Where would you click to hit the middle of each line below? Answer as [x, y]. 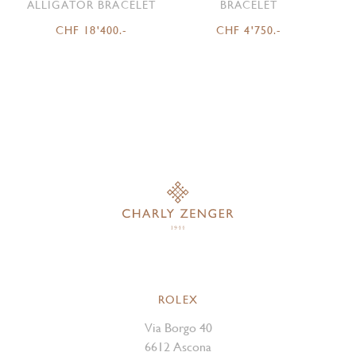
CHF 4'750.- [249, 31]
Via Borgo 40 [178, 328]
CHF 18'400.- [91, 31]
